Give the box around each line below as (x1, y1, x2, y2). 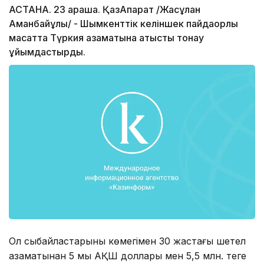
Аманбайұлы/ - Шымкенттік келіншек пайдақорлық (9, 18, 238, 30)
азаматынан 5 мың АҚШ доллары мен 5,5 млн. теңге (9, 249, 246, 262)
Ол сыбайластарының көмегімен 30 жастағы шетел (9, 235, 246, 247)
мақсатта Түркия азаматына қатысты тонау (9, 32, 204, 44)
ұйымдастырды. (9, 46, 85, 58)
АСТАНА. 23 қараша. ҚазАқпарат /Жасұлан (9, 4, 200, 16)
